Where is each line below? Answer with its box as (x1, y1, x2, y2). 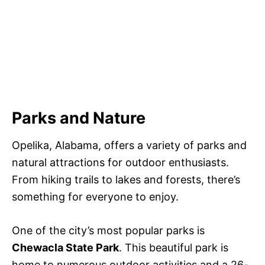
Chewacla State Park (12, 241, 119, 254)
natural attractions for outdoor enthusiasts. (12, 156, 229, 169)
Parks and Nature (12, 108, 146, 128)
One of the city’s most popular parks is (12, 224, 205, 237)
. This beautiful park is (119, 241, 228, 254)
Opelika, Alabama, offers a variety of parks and (12, 139, 247, 152)
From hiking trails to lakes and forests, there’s (12, 173, 240, 186)
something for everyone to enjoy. (12, 190, 179, 203)
